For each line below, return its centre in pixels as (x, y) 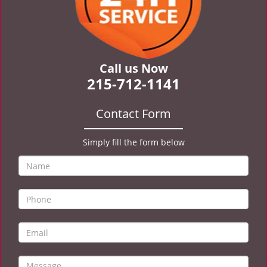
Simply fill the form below (133, 142)
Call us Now (133, 68)
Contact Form (133, 114)
